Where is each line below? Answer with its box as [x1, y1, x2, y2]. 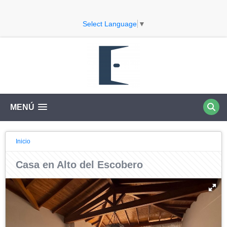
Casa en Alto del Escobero [16, 159, 143, 170]
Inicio [16, 137, 30, 145]
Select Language [82, 19, 137, 28]
